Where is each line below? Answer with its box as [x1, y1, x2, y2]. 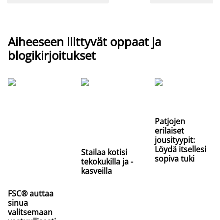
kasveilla [81, 165, 112, 176]
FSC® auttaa [8, 188, 54, 199]
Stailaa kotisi [81, 146, 128, 158]
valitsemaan [8, 206, 53, 218]
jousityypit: [154, 134, 195, 145]
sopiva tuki [154, 153, 194, 164]
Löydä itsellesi [154, 143, 206, 155]
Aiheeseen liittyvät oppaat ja [8, 33, 161, 50]
